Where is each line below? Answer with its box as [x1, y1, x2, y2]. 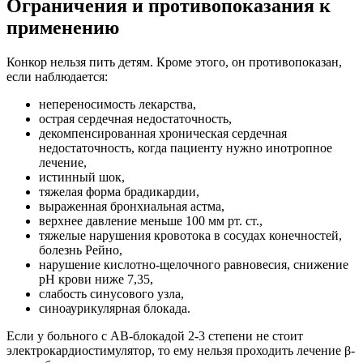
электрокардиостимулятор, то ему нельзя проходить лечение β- [6, 343, 355, 357]
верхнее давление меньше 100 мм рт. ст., [39, 213, 263, 228]
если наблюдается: [6, 69, 108, 83]
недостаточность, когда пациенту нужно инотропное [39, 140, 332, 155]
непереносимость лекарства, [39, 96, 196, 111]
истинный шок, [39, 169, 125, 184]
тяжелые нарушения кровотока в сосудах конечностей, [39, 228, 342, 242]
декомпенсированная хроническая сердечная [39, 126, 287, 140]
